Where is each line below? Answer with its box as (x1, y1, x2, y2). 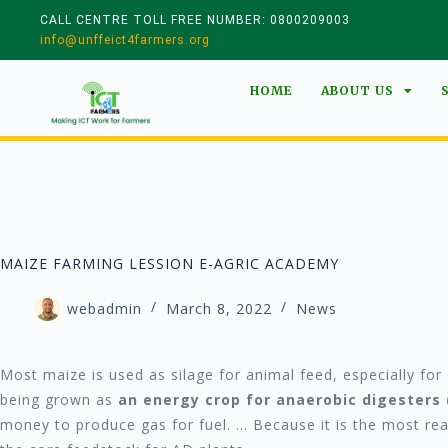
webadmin (67, 298, 142, 318)
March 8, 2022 (166, 298, 272, 318)
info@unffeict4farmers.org (40, 33, 210, 47)
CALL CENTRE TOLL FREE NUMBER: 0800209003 (40, 13, 350, 27)
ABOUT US (321, 83, 395, 98)
